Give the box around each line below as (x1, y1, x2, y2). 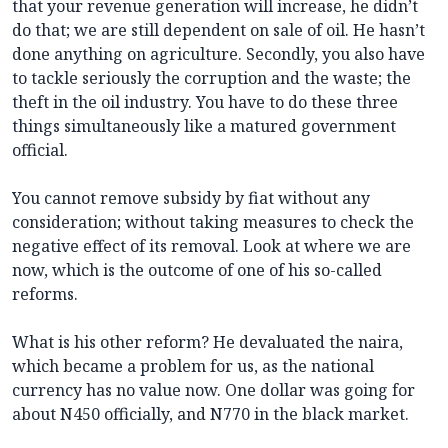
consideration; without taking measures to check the (12, 210, 414, 233)
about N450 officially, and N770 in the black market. (12, 402, 409, 425)
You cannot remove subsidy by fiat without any (12, 186, 370, 209)
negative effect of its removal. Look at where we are (12, 234, 411, 257)
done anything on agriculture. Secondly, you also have (12, 42, 425, 65)
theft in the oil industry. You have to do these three (12, 90, 398, 113)
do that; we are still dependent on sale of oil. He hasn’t (12, 18, 425, 41)
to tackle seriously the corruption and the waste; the (12, 66, 411, 89)
